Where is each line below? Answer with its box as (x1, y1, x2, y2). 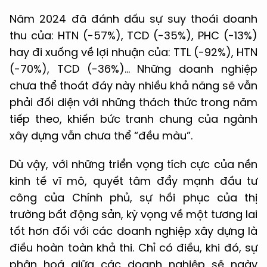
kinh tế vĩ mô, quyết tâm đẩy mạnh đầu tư (10, 173, 257, 188)
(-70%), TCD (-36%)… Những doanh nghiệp (10, 61, 257, 76)
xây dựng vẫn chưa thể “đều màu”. (10, 128, 193, 143)
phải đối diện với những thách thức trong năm (10, 94, 257, 110)
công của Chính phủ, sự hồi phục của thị (10, 190, 257, 205)
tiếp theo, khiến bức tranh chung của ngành (10, 111, 257, 126)
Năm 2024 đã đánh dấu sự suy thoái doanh (10, 11, 257, 26)
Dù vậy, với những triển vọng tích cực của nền (10, 156, 257, 172)
